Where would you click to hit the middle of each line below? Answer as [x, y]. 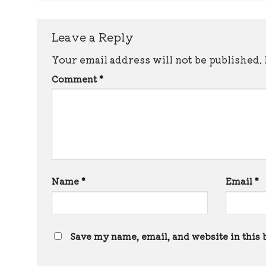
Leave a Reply [94, 37]
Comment [75, 78]
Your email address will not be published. [157, 59]
